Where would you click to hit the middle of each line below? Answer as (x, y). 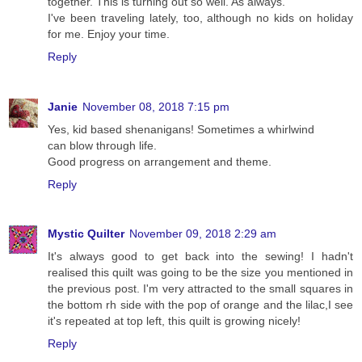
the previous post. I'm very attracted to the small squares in (200, 289)
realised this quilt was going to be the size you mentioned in (200, 273)
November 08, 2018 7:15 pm (156, 106)
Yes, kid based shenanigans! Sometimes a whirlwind (181, 129)
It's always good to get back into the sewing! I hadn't (200, 257)
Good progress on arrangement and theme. (160, 161)
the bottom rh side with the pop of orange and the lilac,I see (200, 305)
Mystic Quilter (86, 234)
